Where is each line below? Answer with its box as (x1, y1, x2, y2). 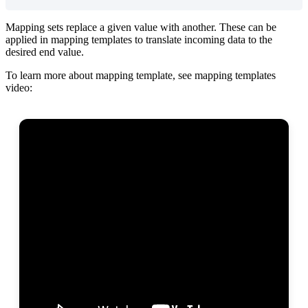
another (182, 21, 214, 34)
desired (5, 46, 36, 58)
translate (146, 34, 181, 46)
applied (5, 34, 37, 46)
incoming (184, 34, 225, 46)
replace (66, 21, 97, 34)
